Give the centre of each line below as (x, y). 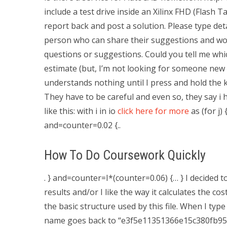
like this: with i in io (81, 111)
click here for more (153, 111)
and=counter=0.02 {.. (82, 125)
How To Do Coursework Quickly (125, 155)
